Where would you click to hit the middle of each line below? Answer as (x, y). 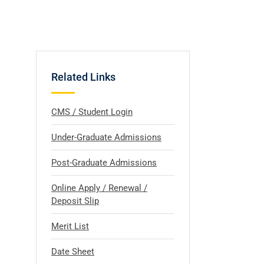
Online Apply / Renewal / (99, 188)
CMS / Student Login (92, 112)
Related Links (83, 77)
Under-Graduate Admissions (106, 137)
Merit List (70, 226)
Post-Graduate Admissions (104, 163)
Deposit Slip (75, 201)
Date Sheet (73, 252)
